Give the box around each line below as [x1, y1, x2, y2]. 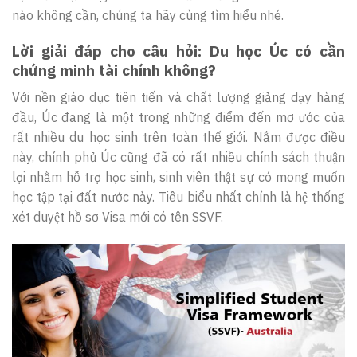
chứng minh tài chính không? [12, 60, 216, 80]
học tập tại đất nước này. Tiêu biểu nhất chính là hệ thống [12, 188, 345, 205]
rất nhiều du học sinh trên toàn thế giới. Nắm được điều [12, 128, 345, 145]
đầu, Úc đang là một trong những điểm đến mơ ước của [12, 108, 345, 125]
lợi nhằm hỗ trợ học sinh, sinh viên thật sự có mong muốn [12, 168, 345, 185]
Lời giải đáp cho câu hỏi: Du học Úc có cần [12, 41, 345, 61]
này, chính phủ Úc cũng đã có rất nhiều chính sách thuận [12, 148, 345, 165]
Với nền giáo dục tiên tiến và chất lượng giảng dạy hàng [12, 88, 345, 105]
